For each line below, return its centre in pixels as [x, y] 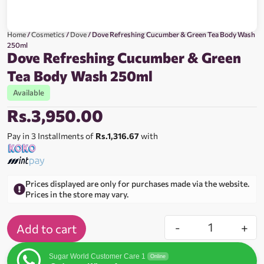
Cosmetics [48, 34]
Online [158, 257]
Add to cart [47, 229]
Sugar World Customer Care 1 [97, 257]
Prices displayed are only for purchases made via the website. [137, 184]
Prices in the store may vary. [77, 194]
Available [29, 93]
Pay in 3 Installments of [51, 136]
